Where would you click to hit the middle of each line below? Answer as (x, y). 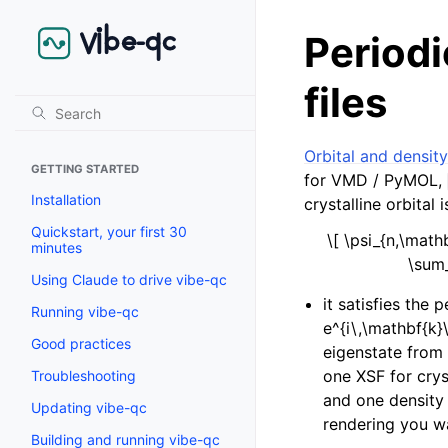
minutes (56, 248)
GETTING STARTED (85, 169)
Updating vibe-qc (89, 408)
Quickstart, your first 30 (109, 232)
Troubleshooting (83, 376)
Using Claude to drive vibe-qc (129, 280)
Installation (66, 200)
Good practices (81, 344)
